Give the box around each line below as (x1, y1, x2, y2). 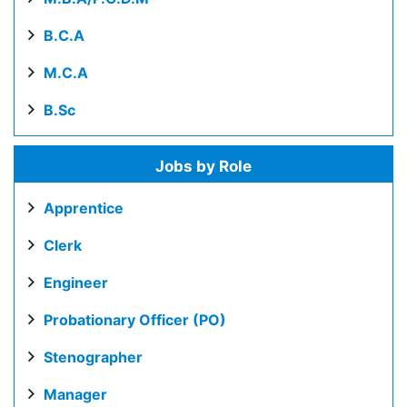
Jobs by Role (155, 157, 252, 175)
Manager (44, 385, 107, 403)
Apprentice (44, 199, 124, 217)
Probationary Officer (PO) (44, 311, 226, 329)
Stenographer (44, 348, 143, 366)
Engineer (44, 273, 108, 292)
